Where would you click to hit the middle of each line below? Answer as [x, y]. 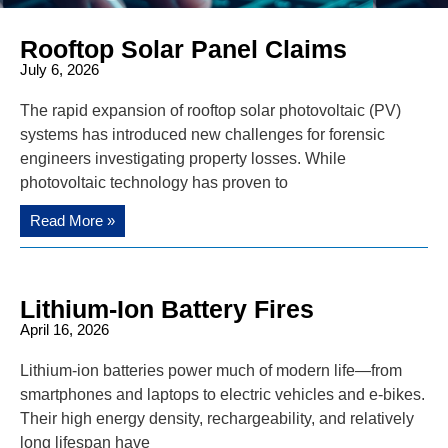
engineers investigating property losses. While [183, 159]
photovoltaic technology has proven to [154, 183]
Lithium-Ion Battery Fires [167, 309]
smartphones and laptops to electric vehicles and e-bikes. [222, 395]
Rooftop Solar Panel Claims [183, 49]
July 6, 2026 [59, 70]
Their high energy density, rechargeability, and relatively [217, 419]
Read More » [72, 221]
